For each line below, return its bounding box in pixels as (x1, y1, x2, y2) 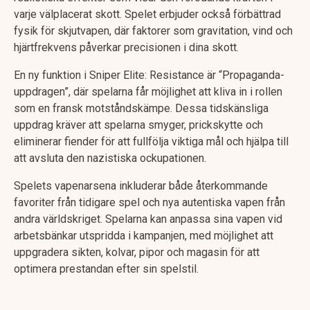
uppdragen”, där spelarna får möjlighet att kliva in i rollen (14, 85, 282, 99)
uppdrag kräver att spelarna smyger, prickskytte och (14, 118, 263, 132)
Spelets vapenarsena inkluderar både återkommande (14, 179, 268, 193)
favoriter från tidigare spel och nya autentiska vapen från (14, 196, 285, 210)
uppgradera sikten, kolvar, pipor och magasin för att (14, 246, 259, 259)
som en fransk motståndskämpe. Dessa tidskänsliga (14, 102, 268, 116)
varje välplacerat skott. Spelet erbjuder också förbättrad (14, 8, 281, 21)
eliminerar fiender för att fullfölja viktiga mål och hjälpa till (14, 135, 289, 149)
